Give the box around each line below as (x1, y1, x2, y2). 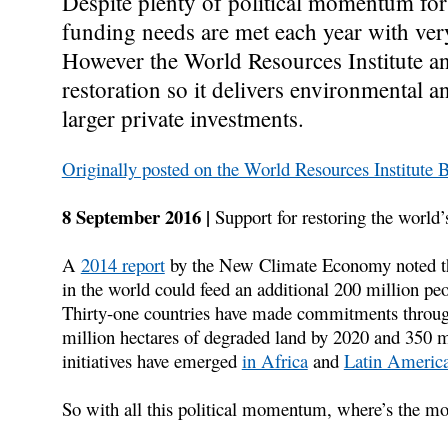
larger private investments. (61, 102, 304, 133)
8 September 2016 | (61, 202, 210, 230)
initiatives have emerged (61, 347, 242, 373)
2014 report (80, 251, 165, 277)
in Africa (241, 347, 308, 373)
